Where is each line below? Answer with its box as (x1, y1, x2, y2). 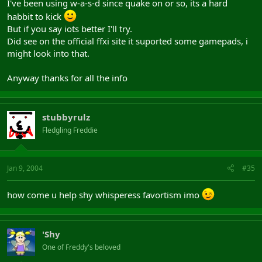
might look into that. (7, 47, 89, 59)
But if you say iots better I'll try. (7, 22, 132, 35)
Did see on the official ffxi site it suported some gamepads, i (7, 35, 248, 47)
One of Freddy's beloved (42, 242, 120, 252)
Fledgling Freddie (42, 125, 98, 135)
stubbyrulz (42, 111, 90, 123)
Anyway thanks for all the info (7, 71, 127, 84)
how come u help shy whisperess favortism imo (7, 189, 202, 201)
